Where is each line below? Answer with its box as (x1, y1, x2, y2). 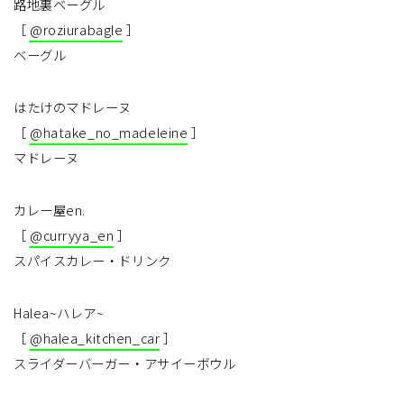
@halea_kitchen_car (30, 328, 161, 348)
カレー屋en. (14, 200, 86, 220)
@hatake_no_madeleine (30, 123, 188, 142)
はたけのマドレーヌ (14, 97, 133, 117)
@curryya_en (30, 225, 115, 245)
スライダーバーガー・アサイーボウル (14, 353, 236, 373)
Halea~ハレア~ (14, 303, 105, 323)
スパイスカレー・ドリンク (14, 251, 171, 271)
